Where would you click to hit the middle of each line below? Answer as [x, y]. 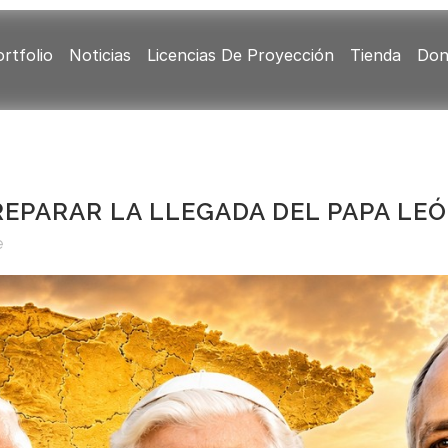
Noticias [99, 55]
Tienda [375, 55]
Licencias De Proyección [240, 55]
